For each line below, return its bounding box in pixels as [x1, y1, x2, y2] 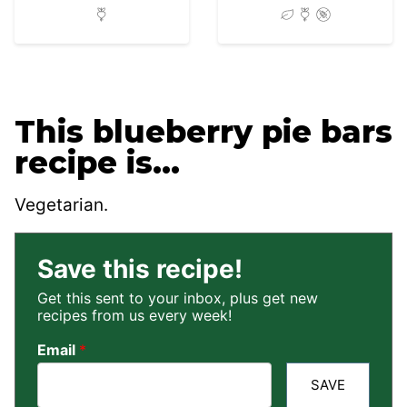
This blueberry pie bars [15, 113, 392, 152]
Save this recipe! [37, 253, 243, 285]
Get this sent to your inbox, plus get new [37, 289, 318, 308]
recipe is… [15, 144, 180, 183]
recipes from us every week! [37, 306, 232, 325]
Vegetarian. [15, 194, 108, 216]
